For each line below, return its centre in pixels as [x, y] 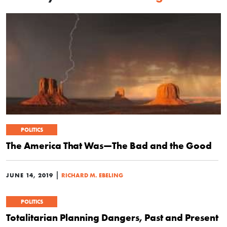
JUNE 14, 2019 [30, 175]
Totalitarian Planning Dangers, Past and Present [112, 218]
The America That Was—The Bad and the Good [109, 146]
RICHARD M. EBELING [92, 175]
